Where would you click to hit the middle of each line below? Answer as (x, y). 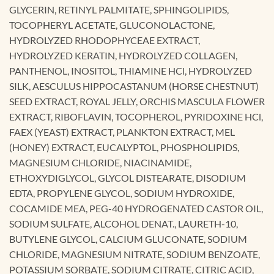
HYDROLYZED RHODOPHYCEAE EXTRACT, (105, 40)
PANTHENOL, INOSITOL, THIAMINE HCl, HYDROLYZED (131, 70)
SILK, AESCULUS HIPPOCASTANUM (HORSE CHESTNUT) (134, 86)
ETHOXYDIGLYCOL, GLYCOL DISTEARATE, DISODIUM (128, 177)
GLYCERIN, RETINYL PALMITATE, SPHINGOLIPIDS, (119, 9)
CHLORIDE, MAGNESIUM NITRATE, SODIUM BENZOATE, (135, 254)
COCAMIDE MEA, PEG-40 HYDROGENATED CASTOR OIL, (136, 208)
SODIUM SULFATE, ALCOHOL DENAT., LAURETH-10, (124, 223)
